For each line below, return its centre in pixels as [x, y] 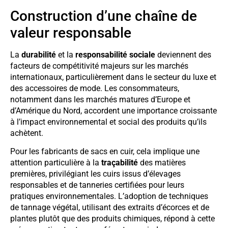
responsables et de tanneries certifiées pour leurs [97, 185]
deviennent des [183, 54]
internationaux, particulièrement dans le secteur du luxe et [113, 77]
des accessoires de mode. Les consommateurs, [95, 88]
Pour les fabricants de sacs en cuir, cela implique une [105, 152]
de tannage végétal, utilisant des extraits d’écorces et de [110, 208]
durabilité [39, 54]
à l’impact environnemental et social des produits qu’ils [108, 122]
